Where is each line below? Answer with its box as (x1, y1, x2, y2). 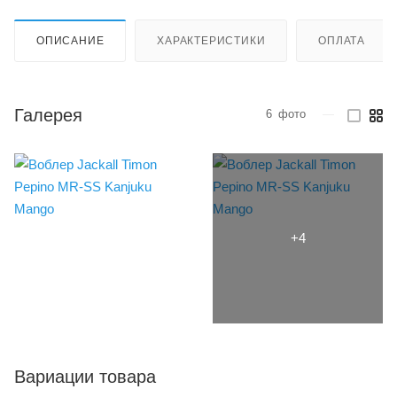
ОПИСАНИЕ (36, 34, 105, 47)
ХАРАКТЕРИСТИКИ (157, 34, 266, 47)
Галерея (14, 105, 82, 125)
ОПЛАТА (318, 34, 366, 47)
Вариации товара (14, 366, 156, 386)
